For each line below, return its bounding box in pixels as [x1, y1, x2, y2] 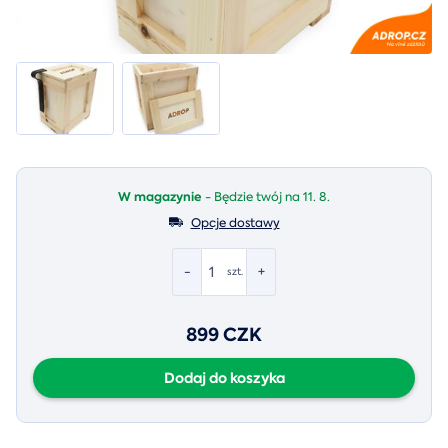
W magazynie [118, 187, 202, 205]
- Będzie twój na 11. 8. [202, 188, 330, 205]
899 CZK [186, 321, 262, 347]
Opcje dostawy [190, 214, 280, 231]
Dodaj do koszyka [163, 367, 285, 388]
